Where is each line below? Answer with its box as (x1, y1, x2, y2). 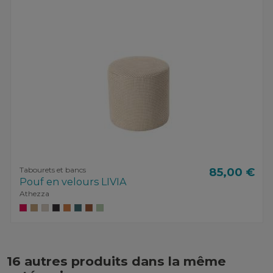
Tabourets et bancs (19, 165, 86, 174)
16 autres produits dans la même (7, 253, 227, 269)
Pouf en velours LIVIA (19, 175, 127, 188)
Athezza (19, 188, 49, 198)
